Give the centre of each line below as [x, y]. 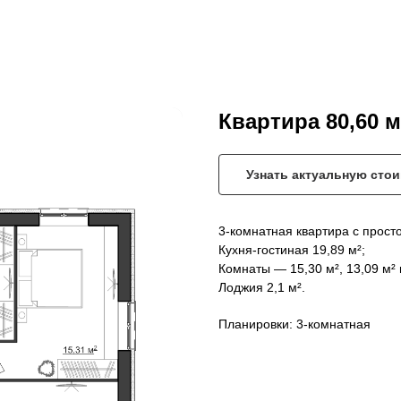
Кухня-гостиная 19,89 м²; [292, 250]
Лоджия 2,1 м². [262, 288]
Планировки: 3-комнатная [294, 324]
